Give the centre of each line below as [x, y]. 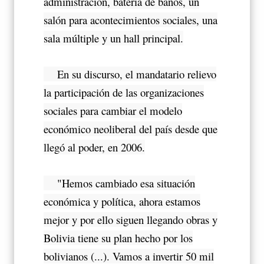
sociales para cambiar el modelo [113, 110]
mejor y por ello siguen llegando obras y [131, 219]
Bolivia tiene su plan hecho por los [118, 237]
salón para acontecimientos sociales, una [131, 19]
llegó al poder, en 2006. [94, 147]
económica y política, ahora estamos [122, 201]
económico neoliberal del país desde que [131, 128]
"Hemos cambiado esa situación [119, 183]
